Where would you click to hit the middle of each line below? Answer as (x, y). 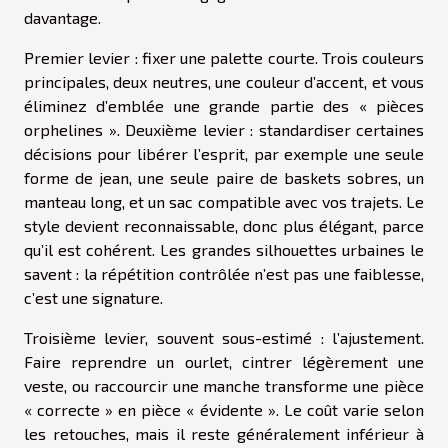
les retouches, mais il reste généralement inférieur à (224, 434)
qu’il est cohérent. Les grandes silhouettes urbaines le (224, 250)
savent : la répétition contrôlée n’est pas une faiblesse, (224, 274)
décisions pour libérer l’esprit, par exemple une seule (224, 154)
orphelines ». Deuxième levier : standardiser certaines (224, 130)
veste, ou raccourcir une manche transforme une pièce (224, 386)
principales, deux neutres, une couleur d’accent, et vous (224, 82)
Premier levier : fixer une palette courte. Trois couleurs (224, 58)
